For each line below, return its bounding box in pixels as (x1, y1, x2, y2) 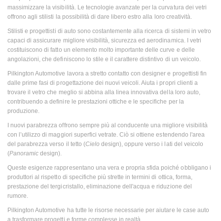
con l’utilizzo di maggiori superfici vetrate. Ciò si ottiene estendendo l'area (7, 131, 205, 138)
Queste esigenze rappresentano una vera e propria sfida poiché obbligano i (7, 164, 211, 171)
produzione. (7, 107, 40, 114)
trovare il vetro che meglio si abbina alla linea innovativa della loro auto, (7, 88, 200, 96)
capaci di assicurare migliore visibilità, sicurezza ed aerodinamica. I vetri (7, 37, 201, 44)
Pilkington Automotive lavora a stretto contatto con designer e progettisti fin (7, 70, 207, 77)
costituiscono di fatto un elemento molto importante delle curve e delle (7, 46, 195, 53)
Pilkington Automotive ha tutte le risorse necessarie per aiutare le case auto (7, 206, 209, 214)
